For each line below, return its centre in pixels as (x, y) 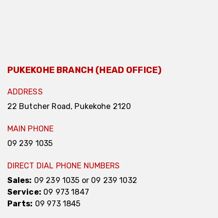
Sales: (19, 181)
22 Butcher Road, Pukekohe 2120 (69, 107)
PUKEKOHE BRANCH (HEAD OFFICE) (84, 70)
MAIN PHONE (30, 129)
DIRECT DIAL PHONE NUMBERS (64, 166)
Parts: (20, 204)
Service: (24, 192)
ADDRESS (25, 92)
